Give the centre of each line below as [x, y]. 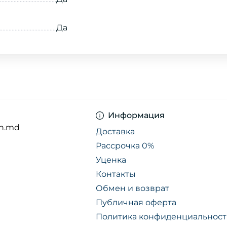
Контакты [116, 174]
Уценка [111, 160]
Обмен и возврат [133, 188]
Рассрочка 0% [125, 146]
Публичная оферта [136, 203]
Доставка [115, 132]
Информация [136, 116]
